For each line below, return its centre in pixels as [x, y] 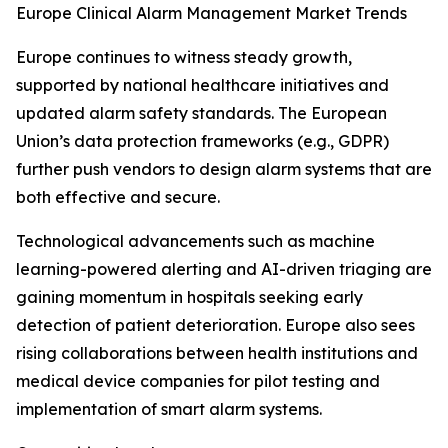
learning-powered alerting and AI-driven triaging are [224, 269]
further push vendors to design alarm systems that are [224, 169]
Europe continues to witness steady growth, [184, 57]
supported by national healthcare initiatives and [202, 85]
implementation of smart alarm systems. [169, 409]
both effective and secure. [118, 197]
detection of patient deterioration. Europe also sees [215, 325]
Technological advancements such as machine [195, 241]
